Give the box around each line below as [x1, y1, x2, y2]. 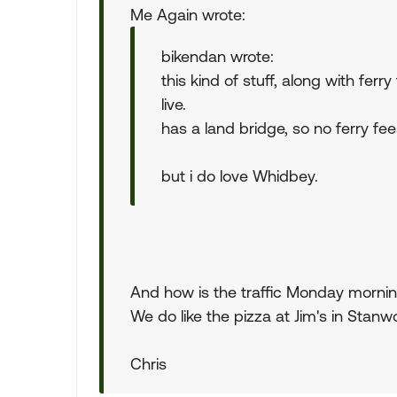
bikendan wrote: [161, 47, 274, 66]
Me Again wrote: [130, 5, 245, 24]
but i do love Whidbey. [161, 167, 318, 185]
